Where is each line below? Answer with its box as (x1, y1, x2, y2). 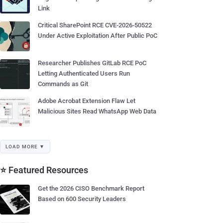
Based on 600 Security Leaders (38, 195, 126, 203)
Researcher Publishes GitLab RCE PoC (38, 59, 146, 67)
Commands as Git (38, 80, 88, 88)
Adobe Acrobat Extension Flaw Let (38, 97, 135, 105)
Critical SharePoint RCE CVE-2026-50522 (38, 21, 152, 29)
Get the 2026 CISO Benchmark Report (38, 185, 144, 192)
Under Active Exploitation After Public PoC (38, 32, 157, 39)
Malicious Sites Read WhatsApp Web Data (38, 108, 156, 115)
